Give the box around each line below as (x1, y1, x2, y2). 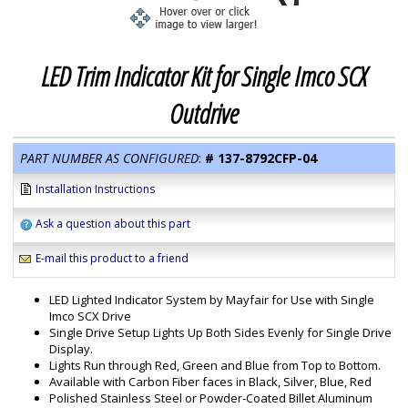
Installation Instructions (36, 181, 155, 197)
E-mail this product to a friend (36, 250, 189, 266)
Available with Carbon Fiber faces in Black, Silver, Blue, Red (49, 373, 372, 390)
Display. (49, 341, 93, 357)
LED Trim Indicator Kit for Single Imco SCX (41, 57, 367, 95)
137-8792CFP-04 (218, 149, 317, 167)
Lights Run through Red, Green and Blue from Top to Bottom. (49, 357, 381, 373)
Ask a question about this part (36, 216, 190, 231)
